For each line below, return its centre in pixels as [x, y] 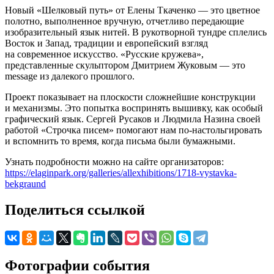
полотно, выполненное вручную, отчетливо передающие [124, 21]
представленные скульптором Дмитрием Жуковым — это [125, 65]
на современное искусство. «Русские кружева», [104, 54]
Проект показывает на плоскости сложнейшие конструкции [130, 97]
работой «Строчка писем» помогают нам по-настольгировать [133, 130]
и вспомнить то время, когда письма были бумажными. [120, 141]
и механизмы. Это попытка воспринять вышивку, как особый [134, 108]
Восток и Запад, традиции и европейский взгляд [106, 43]
